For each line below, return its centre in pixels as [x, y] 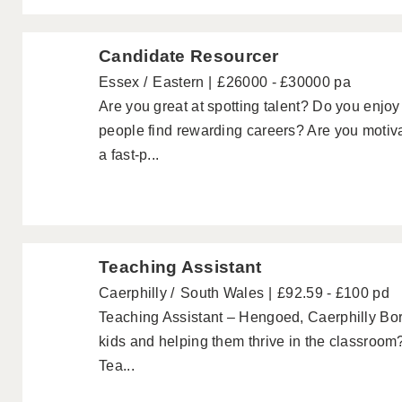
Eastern [179, 83]
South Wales [222, 293]
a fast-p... [129, 155]
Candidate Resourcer [189, 57]
